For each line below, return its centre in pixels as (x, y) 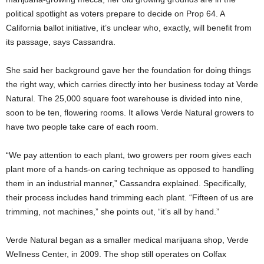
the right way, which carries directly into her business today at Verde (132, 85)
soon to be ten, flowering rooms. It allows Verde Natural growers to (130, 113)
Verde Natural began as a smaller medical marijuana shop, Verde (127, 240)
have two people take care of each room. (82, 127)
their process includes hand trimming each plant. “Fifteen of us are (130, 198)
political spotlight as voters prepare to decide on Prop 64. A (115, 14)
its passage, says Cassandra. (61, 42)
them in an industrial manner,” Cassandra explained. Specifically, (126, 184)
